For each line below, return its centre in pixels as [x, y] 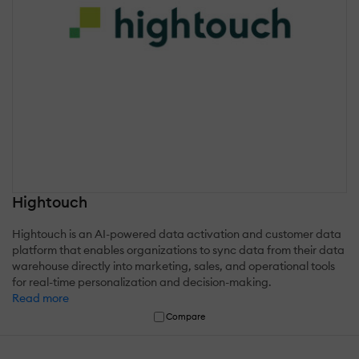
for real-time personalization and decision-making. [142, 282]
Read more [40, 298]
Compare [186, 316]
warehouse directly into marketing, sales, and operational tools [173, 266]
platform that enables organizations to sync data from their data [178, 250]
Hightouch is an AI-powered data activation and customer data [177, 234]
